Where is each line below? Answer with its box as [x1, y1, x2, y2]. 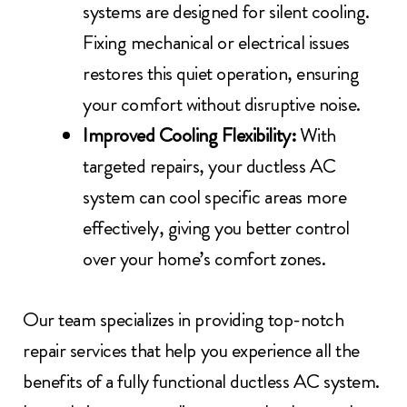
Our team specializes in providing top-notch [23, 305, 344, 334]
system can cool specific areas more [83, 183, 347, 212]
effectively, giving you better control [83, 213, 350, 243]
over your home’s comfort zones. [83, 244, 326, 273]
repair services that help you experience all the [23, 336, 360, 365]
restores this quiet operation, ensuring [83, 59, 360, 88]
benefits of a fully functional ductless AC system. [23, 367, 380, 396]
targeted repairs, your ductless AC [83, 152, 336, 181]
